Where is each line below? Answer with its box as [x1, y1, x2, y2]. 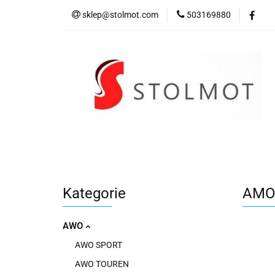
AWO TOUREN [75, 259, 129, 269]
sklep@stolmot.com [82, 10, 158, 20]
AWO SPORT [75, 240, 122, 250]
